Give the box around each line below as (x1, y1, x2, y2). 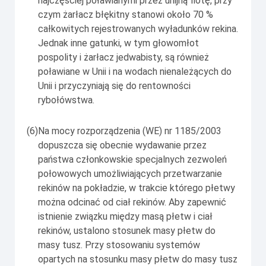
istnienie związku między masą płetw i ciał (38, 210, 213, 222)
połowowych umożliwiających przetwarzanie (38, 167, 222, 179)
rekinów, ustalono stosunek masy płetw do (38, 224, 216, 236)
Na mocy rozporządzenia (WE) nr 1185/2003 (38, 125, 221, 137)
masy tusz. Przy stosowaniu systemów (38, 239, 200, 251)
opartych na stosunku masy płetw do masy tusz (38, 253, 237, 265)
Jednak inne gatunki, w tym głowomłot (38, 37, 199, 49)
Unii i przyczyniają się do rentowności (38, 80, 191, 91)
